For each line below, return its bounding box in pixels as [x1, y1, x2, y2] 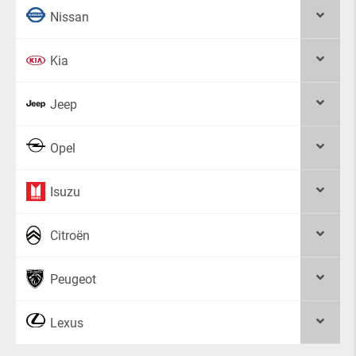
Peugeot [50, 271, 96, 287]
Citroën [50, 227, 90, 243]
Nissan [50, 9, 89, 25]
